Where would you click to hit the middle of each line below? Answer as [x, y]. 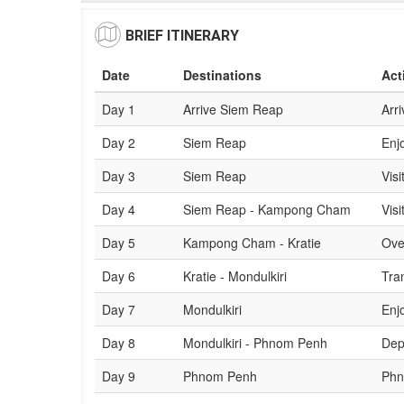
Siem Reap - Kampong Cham [267, 209]
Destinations [222, 75]
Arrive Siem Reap [233, 109]
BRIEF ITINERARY [182, 36]
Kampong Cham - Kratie [252, 243]
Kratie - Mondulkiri [235, 276]
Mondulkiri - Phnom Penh [255, 343]
